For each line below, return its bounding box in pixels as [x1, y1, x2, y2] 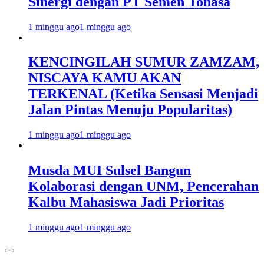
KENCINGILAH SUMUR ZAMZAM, [28, 54, 259, 70]
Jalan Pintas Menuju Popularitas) [28, 102, 232, 118]
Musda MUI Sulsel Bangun [28, 163, 191, 179]
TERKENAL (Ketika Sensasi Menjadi [28, 86, 258, 102]
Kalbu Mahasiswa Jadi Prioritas [28, 194, 224, 210]
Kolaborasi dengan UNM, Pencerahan [28, 179, 259, 194]
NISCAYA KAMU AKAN [28, 70, 181, 86]
